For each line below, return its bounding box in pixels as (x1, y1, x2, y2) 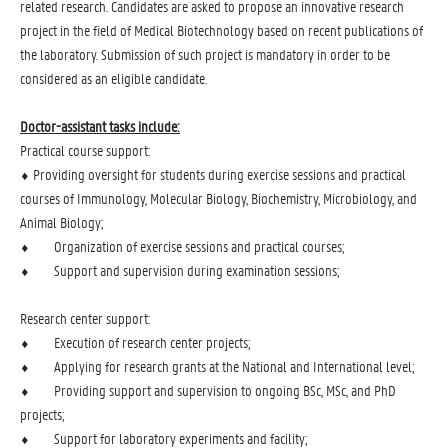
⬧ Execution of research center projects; (20, 332, 251, 352)
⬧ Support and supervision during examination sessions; (20, 260, 340, 280)
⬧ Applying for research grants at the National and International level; (20, 356, 415, 376)
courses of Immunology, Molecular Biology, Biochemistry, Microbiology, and (20, 188, 417, 208)
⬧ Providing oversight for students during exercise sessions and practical (20, 164, 406, 184)
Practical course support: (20, 140, 151, 160)
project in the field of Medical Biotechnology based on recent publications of (20, 20, 423, 40)
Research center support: (20, 308, 151, 328)
